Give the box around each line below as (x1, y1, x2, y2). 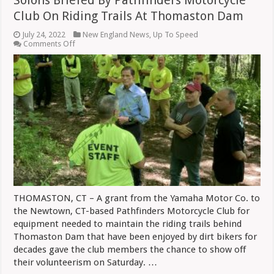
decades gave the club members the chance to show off (13, 243, 246, 255)
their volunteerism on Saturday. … (13, 256, 158, 268)
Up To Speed (153, 29, 199, 39)
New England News (83, 29, 150, 39)
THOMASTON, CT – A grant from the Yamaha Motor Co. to (13, 192, 261, 204)
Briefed (75, 56, 102, 66)
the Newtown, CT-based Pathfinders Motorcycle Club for (13, 205, 250, 217)
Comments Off (23, 39, 76, 48)
